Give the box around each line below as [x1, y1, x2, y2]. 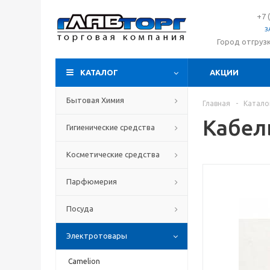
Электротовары [66, 231, 127, 240]
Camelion [68, 257, 100, 265]
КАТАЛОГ [80, 68, 118, 77]
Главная [202, 99, 230, 107]
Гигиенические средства [66, 123, 155, 131]
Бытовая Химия [66, 96, 124, 104]
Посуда [66, 204, 93, 213]
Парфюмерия [66, 177, 117, 186]
